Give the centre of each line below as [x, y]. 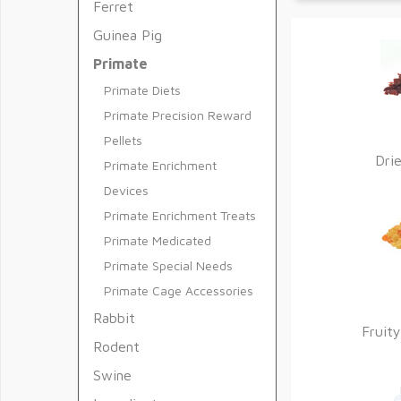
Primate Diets [142, 90]
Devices [126, 190]
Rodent [116, 346]
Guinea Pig [128, 35]
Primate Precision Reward [178, 115]
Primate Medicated [158, 240]
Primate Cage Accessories [179, 290]
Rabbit [114, 318]
